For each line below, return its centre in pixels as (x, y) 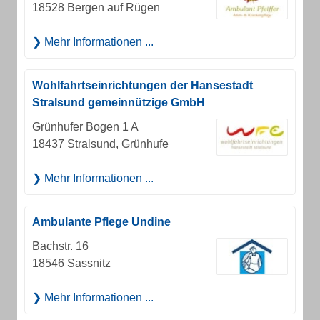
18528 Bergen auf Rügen (96, 7)
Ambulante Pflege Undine (101, 222)
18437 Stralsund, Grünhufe (100, 144)
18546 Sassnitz (71, 263)
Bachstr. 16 (60, 246)
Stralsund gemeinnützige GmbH (119, 102)
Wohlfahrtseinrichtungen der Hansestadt (142, 85)
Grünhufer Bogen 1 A (85, 127)
